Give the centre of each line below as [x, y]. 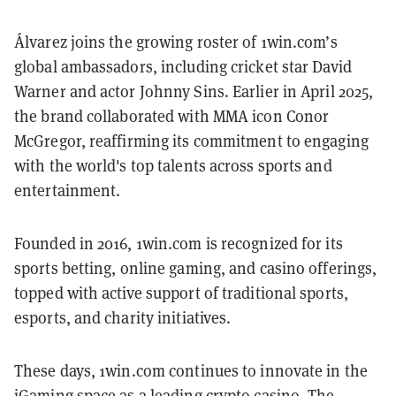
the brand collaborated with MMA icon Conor [172, 116]
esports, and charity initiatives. [123, 317]
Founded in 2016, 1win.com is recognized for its [179, 243]
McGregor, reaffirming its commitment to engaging [191, 141]
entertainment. [68, 190]
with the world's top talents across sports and [173, 165]
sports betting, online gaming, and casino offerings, [196, 268]
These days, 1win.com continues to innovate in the [191, 370]
